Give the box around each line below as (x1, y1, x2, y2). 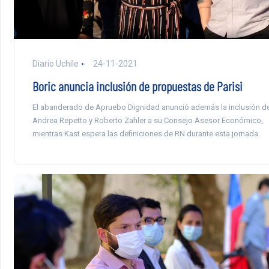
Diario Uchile (32, 59, 79, 69)
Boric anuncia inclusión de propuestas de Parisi (32, 78, 243, 94)
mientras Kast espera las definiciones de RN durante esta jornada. (32, 129, 260, 139)
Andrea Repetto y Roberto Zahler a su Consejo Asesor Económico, (32, 116, 263, 125)
